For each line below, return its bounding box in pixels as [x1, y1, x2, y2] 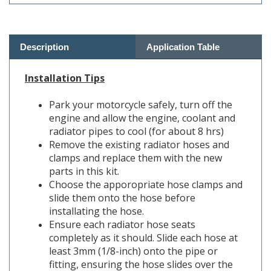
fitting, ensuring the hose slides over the [49, 240, 233, 254]
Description [20, 24, 69, 35]
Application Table [146, 24, 220, 35]
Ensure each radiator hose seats [49, 200, 195, 214]
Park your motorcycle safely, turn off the [49, 80, 232, 94]
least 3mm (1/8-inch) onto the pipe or [49, 227, 218, 241]
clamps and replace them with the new [49, 134, 222, 148]
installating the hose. [49, 187, 144, 201]
